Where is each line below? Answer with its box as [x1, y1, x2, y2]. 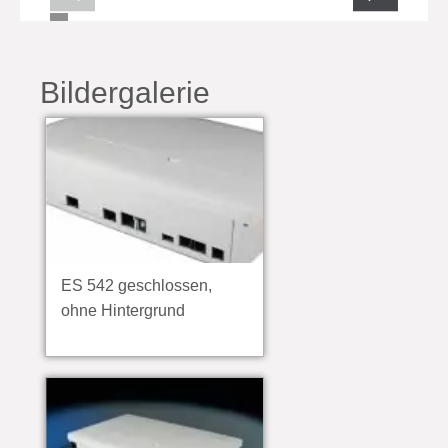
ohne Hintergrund [61, 302, 185, 319]
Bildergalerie [40, 76, 210, 109]
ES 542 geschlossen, [61, 277, 212, 294]
